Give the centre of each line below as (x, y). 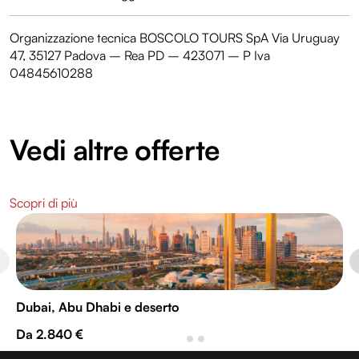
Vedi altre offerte (115, 150)
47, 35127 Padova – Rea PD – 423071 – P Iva (140, 56)
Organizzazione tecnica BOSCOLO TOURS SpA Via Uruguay (175, 38)
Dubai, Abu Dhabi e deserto (98, 307)
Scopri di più (44, 203)
